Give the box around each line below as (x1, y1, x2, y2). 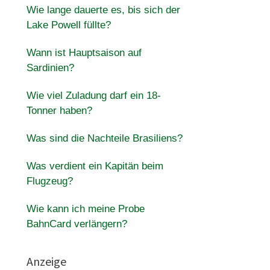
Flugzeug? (26, 175, 73, 187)
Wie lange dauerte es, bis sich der (26, 4, 180, 16)
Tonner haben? (26, 105, 92, 116)
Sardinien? (26, 62, 74, 74)
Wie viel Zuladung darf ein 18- (26, 90, 161, 101)
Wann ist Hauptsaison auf (26, 47, 142, 58)
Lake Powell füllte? (26, 19, 111, 31)
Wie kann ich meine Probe (26, 203, 145, 215)
